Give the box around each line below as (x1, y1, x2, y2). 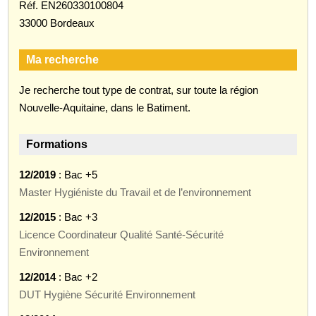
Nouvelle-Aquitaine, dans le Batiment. (19, 101, 191, 114)
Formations (26, 138, 88, 150)
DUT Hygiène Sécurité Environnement (19, 288, 196, 300)
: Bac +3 (56, 210, 98, 223)
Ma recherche (26, 53, 99, 66)
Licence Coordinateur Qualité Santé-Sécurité (19, 228, 224, 241)
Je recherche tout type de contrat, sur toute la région (19, 83, 259, 96)
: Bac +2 (56, 270, 98, 283)
